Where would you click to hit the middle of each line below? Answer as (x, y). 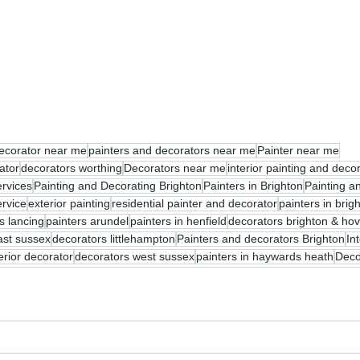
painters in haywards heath (265, 256)
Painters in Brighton (253, 185)
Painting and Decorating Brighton (118, 185)
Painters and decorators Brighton (261, 238)
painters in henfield (178, 221)
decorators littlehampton (114, 238)
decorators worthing (72, 168)
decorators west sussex (135, 256)
